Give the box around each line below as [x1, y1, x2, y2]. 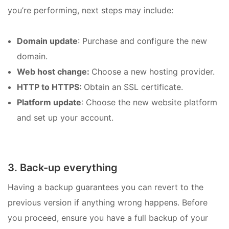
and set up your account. [17, 112, 113, 123]
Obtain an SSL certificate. [84, 82, 183, 93]
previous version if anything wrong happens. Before [8, 197, 208, 208]
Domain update [17, 36, 78, 47]
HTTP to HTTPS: [17, 82, 84, 93]
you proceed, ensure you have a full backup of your [8, 213, 208, 223]
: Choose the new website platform [81, 97, 217, 108]
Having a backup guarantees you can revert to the [8, 182, 203, 193]
